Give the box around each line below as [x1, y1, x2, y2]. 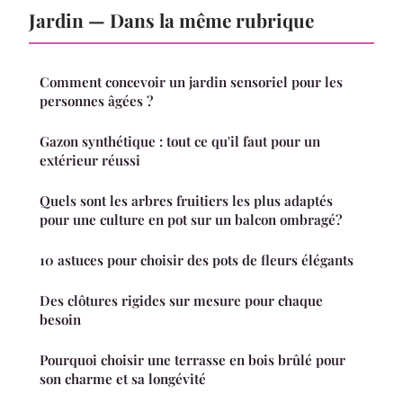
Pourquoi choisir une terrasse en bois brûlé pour [40, 350, 345, 369]
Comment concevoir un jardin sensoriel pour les [40, 72, 343, 91]
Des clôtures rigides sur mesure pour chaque [40, 291, 323, 309]
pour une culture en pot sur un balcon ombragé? [40, 210, 342, 228]
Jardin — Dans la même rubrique [29, 6, 314, 32]
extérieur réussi [40, 150, 140, 169]
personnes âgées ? [40, 91, 153, 110]
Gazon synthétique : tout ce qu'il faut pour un [40, 131, 320, 150]
